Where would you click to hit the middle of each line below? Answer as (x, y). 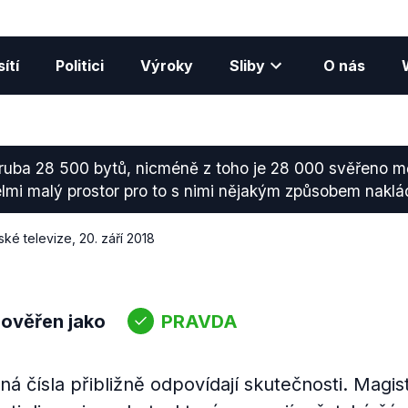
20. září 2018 (117, 238)
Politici (79, 66)
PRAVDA (199, 321)
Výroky (166, 66)
